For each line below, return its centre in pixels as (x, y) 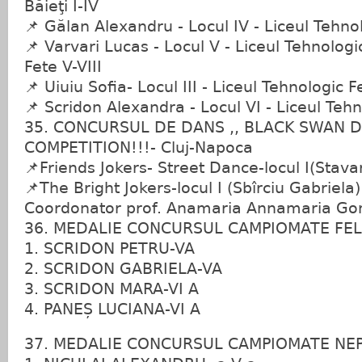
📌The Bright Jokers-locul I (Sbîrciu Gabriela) (192, 188)
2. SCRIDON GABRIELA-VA (123, 269)
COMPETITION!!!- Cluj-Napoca (139, 147)
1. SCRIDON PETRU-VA (109, 248)
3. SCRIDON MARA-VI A (112, 289)
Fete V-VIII (63, 67)
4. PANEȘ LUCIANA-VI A (112, 309)
